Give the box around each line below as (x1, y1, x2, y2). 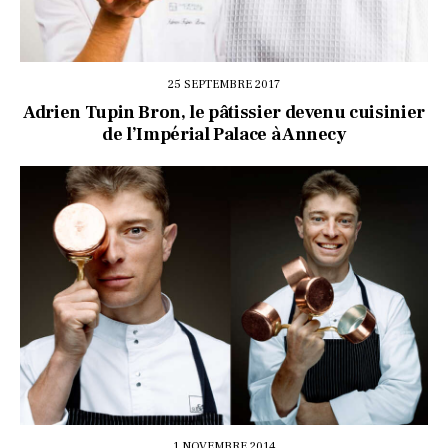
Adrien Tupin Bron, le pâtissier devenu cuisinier (23, 100, 425, 124)
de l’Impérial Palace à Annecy (102, 122, 346, 146)
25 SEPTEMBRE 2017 (168, 76, 280, 92)
